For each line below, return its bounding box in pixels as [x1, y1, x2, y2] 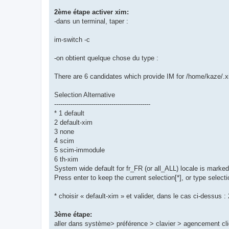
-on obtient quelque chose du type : [54, 54, 158, 62]
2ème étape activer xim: [54, 8, 129, 16]
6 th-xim [54, 155, 78, 163]
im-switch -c [54, 35, 90, 43]
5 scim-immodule [54, 146, 105, 154]
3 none [54, 127, 74, 135]
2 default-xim [54, 118, 93, 126]
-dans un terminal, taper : [54, 17, 128, 25]
